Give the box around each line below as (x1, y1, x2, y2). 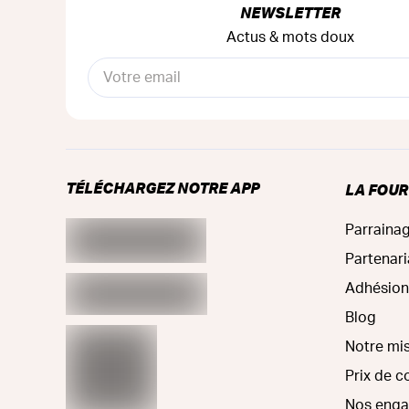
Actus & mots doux (226, 29, 354, 45)
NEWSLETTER (240, 2, 341, 22)
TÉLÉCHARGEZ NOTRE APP (66, 177, 259, 197)
